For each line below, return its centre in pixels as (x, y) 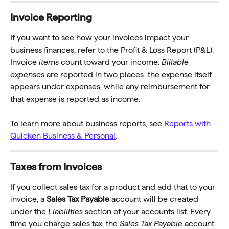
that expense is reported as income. (75, 99)
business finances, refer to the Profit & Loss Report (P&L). (113, 50)
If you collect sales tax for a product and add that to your (114, 187)
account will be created (155, 199)
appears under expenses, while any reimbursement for (111, 86)
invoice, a (28, 199)
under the (29, 212)
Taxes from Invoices (56, 167)
